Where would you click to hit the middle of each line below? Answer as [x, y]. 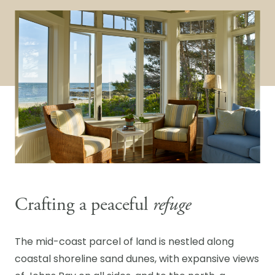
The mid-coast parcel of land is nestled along [124, 242]
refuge [172, 205]
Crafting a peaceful [84, 205]
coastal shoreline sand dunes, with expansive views [137, 260]
